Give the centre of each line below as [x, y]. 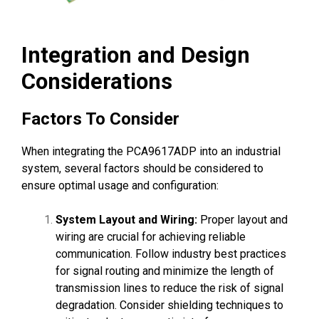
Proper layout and [242, 220]
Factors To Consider [100, 119]
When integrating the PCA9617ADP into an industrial [151, 152]
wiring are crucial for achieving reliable [151, 237]
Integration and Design [136, 56]
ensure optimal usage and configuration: [120, 186]
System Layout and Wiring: [126, 220]
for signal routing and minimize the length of [165, 271]
